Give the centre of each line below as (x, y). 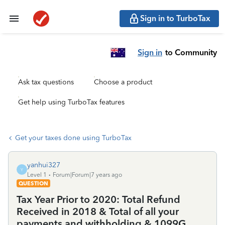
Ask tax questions (46, 82)
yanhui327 (44, 165)
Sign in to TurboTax (175, 18)
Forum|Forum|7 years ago (87, 175)
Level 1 (37, 175)
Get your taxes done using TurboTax (73, 138)
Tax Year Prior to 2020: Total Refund (98, 199)
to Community (191, 52)
